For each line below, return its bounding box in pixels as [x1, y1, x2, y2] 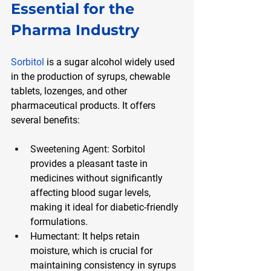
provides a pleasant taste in [30, 157, 150, 169]
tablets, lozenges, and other [11, 85, 129, 97]
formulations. [30, 215, 88, 227]
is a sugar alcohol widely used [44, 56, 177, 68]
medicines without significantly [30, 172, 165, 184]
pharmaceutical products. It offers [11, 99, 158, 111]
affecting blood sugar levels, [30, 186, 153, 198]
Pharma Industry [11, 21, 139, 39]
